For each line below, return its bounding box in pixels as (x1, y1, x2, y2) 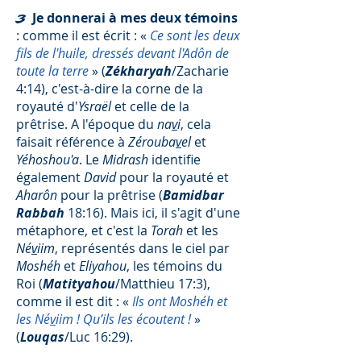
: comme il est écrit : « (16, 27, 150, 44)
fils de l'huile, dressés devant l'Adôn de (16, 44, 229, 62)
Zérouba (128, 133, 176, 151)
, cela (180, 115, 211, 133)
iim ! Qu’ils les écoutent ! (56, 310, 191, 328)
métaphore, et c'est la (16, 222, 151, 239)
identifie (151, 151, 201, 168)
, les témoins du (127, 257, 222, 275)
